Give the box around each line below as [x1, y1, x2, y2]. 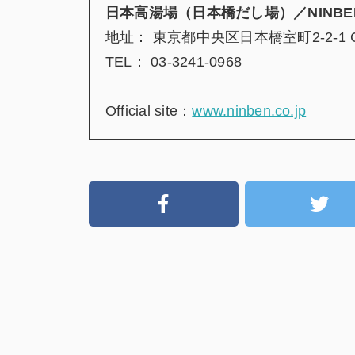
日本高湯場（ [105, 5, 193, 21]
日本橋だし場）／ [192, 5, 308, 21]
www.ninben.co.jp [192, 103, 307, 120]
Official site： [105, 103, 193, 120]
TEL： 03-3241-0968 [105, 54, 242, 71]
